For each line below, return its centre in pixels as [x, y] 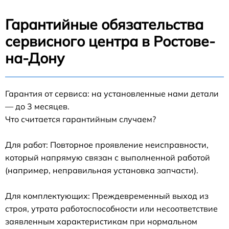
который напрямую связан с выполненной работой [108, 157]
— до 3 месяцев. [37, 106]
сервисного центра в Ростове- [110, 41]
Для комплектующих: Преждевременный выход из [107, 196]
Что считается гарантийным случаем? [81, 119]
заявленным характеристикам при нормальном [101, 221]
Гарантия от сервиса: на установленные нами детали [112, 93]
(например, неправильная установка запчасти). [102, 170]
